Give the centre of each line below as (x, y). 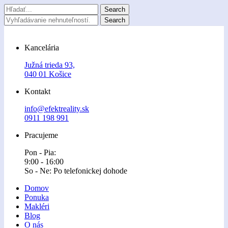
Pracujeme (41, 135)
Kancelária (42, 48)
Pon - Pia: (40, 152)
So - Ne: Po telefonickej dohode (76, 171)
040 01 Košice (48, 74)
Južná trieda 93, (50, 65)
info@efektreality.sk (57, 109)
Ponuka (37, 197)
